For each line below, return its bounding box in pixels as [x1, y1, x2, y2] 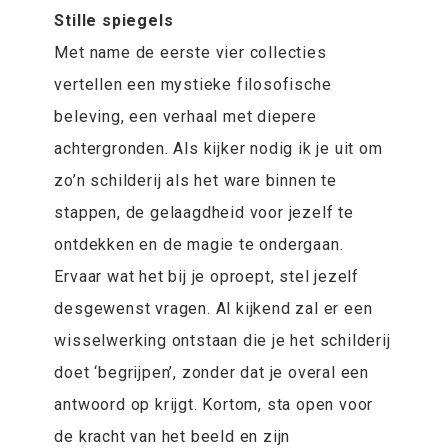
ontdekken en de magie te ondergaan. [54, 235, 344, 255]
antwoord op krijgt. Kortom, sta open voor [54, 395, 374, 415]
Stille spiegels [54, 11, 174, 31]
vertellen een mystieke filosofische [54, 75, 332, 95]
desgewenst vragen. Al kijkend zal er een [54, 299, 373, 319]
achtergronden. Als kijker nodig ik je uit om [54, 139, 383, 159]
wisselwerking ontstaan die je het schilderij [54, 331, 391, 351]
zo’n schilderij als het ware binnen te [54, 171, 337, 191]
